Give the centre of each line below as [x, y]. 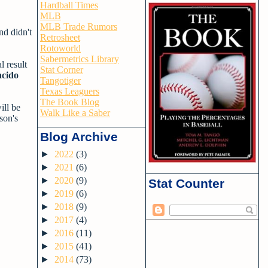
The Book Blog [70, 102]
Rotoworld [60, 48]
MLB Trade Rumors [79, 27]
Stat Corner [62, 70]
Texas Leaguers [70, 91]
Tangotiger [60, 80]
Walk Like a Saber [75, 113]
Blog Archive [79, 137]
